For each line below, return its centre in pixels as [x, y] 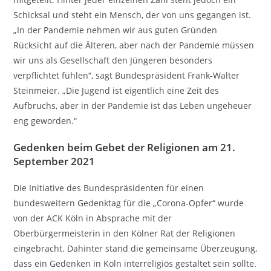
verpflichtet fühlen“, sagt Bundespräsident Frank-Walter [127, 75]
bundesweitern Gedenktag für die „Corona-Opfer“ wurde [129, 203]
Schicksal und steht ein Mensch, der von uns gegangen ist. [132, 15]
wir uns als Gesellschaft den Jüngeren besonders [113, 60]
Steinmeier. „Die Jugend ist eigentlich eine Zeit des [116, 90]
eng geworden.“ [45, 121]
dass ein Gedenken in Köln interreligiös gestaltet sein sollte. [135, 263]
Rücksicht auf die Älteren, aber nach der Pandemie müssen [134, 45]
